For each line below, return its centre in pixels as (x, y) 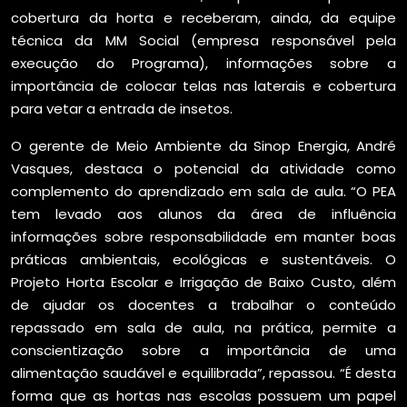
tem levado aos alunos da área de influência (203, 214)
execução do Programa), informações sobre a (203, 63)
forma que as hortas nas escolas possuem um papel (203, 396)
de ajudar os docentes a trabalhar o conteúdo (203, 305)
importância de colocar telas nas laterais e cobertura (203, 86)
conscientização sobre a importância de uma (203, 350)
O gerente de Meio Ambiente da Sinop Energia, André (203, 146)
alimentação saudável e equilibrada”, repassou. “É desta (203, 373)
